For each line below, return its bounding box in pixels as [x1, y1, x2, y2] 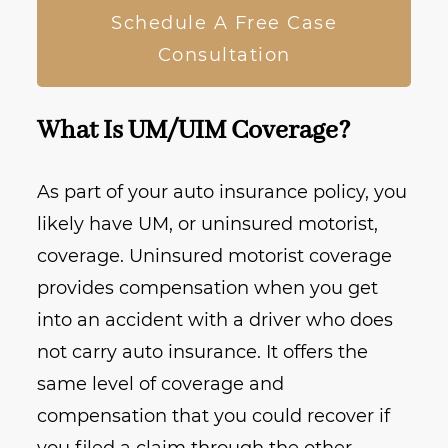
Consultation [157, 44, 291, 67]
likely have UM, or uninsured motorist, [37, 213, 379, 236]
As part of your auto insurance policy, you [37, 181, 408, 204]
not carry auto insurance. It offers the [37, 341, 369, 364]
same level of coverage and [37, 373, 285, 396]
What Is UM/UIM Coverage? [37, 114, 352, 149]
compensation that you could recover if [37, 405, 391, 428]
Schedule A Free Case [111, 12, 337, 35]
